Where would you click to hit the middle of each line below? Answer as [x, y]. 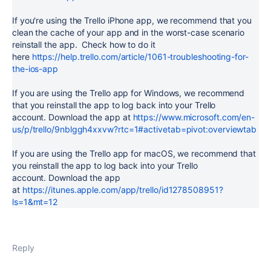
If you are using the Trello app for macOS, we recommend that [134, 153]
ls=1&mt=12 [35, 202]
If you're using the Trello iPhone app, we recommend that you [132, 20]
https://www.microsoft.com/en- [194, 117]
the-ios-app [35, 69]
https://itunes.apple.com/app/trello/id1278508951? [122, 190]
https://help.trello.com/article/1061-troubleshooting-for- [140, 57]
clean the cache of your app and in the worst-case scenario [129, 32]
